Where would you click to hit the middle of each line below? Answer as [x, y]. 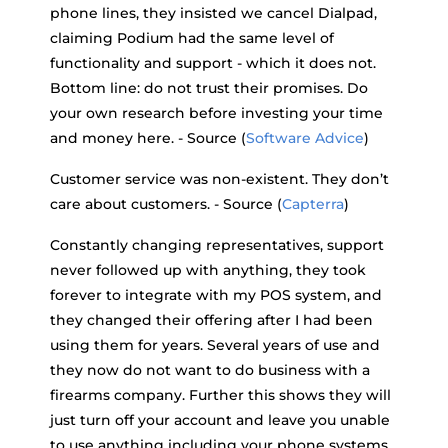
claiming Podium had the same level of [192, 38]
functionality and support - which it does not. [213, 63]
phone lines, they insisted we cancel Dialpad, [213, 13]
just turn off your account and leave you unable [220, 420]
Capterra [313, 204]
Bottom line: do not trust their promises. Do [209, 88]
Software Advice [305, 138]
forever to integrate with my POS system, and [216, 295]
